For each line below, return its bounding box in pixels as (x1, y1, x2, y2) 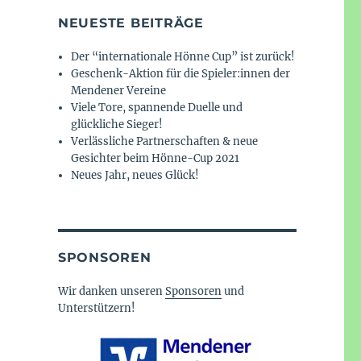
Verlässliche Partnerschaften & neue (71, 135, 259, 149)
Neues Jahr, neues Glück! (71, 168, 200, 183)
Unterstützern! (57, 301, 135, 316)
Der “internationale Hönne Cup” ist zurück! (71, 50, 296, 64)
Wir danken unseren (57, 284, 165, 299)
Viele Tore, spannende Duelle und (71, 101, 243, 115)
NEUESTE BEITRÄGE (57, 15, 204, 31)
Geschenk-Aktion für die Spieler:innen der (71, 67, 291, 81)
